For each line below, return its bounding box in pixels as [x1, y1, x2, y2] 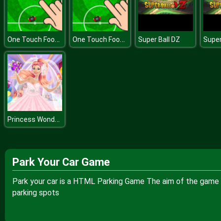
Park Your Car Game [12, 156, 110, 168]
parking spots [12, 188, 59, 197]
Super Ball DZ [138, 36, 180, 43]
